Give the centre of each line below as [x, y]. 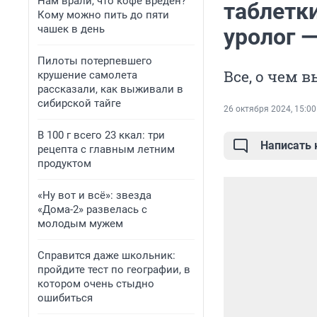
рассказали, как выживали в [110, 89]
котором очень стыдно [96, 284]
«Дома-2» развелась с [92, 209]
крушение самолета [87, 75]
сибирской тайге [79, 103]
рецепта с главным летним [106, 149]
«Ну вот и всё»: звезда [94, 195]
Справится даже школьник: [106, 255]
